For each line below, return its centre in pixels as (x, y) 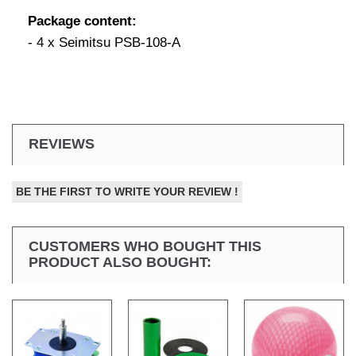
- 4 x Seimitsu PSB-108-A (104, 43)
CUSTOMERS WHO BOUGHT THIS (145, 246)
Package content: (82, 21)
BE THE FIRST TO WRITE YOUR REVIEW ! (127, 192)
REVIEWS (62, 144)
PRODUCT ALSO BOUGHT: (120, 262)
